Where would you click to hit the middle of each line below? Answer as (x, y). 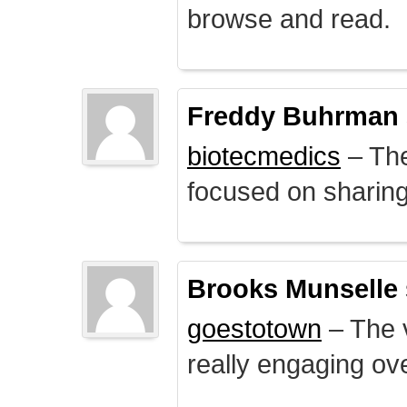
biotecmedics (264, 156)
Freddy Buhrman (293, 116)
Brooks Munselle (293, 288)
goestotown (254, 328)
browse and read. (289, 19)
